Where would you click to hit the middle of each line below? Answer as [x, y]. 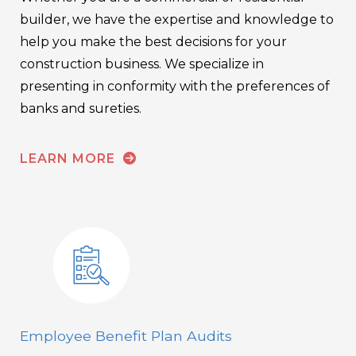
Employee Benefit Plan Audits [126, 336]
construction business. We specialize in [142, 64]
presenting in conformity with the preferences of [175, 87]
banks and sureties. [81, 109]
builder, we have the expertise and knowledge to [177, 20]
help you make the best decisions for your [153, 42]
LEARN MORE [70, 159]
